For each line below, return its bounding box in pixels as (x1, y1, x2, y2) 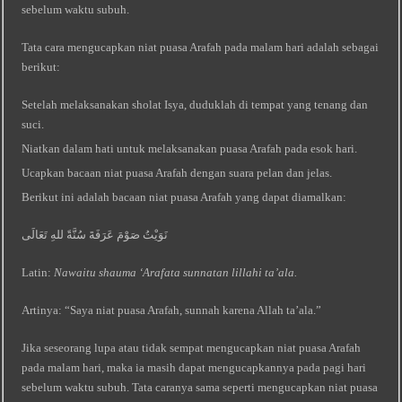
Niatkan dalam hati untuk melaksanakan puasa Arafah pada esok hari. (22, 142, 358, 155)
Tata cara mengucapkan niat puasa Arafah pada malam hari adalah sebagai (22, 40, 380, 54)
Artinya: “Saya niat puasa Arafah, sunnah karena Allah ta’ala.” (22, 303, 322, 317)
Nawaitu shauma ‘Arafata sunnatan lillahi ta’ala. (54, 266, 298, 279)
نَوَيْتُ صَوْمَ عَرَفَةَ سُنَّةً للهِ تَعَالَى (22, 228, 169, 241)
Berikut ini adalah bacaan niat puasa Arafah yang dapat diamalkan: (22, 190, 347, 204)
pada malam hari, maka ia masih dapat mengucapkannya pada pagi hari (22, 361, 367, 374)
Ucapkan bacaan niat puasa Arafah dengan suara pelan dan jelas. (22, 166, 333, 179)
